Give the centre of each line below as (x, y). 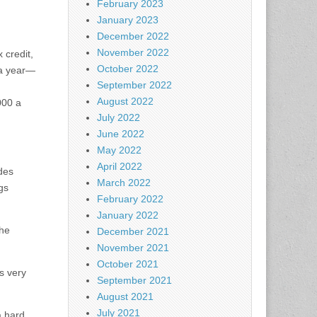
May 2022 (119, 150)
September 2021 (134, 281)
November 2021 (133, 248)
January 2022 (128, 215)
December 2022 (133, 36)
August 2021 (125, 297)
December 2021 (133, 232)
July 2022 (119, 118)
